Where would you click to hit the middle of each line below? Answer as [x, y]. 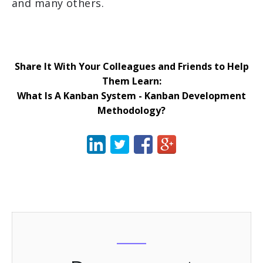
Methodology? [131, 110]
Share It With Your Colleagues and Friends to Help [131, 66]
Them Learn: [131, 81]
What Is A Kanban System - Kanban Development [131, 96]
